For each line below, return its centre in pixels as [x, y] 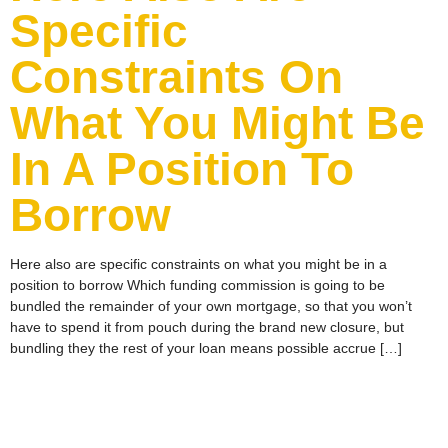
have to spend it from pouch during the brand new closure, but [207, 327]
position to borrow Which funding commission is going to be [197, 285]
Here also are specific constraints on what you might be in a [198, 264]
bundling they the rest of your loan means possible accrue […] [206, 348]
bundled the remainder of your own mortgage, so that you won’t [211, 306]
